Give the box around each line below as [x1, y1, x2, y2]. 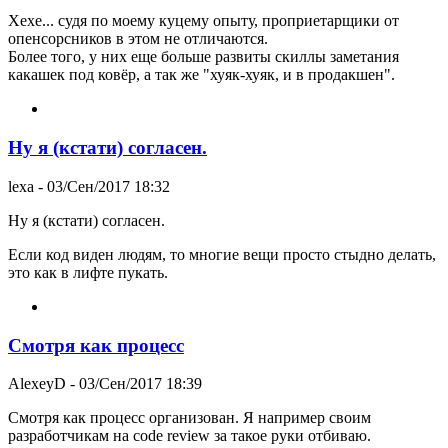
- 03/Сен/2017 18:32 [34, 177, 170, 195]
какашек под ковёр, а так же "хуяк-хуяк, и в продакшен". [8, 66, 395, 84]
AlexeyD [8, 375, 66, 393]
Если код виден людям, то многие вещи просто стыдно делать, [8, 245, 436, 263]
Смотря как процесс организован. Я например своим [8, 409, 371, 427]
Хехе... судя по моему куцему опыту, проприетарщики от [8, 12, 399, 30]
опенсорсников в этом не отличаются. [8, 30, 268, 48]
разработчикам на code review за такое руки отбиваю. [8, 427, 371, 445]
